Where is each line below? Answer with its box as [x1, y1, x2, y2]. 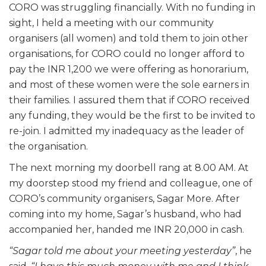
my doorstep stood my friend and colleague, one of [9, 177, 252, 189]
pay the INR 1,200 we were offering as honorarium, [9, 63, 248, 75]
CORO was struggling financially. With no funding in [9, 1, 255, 13]
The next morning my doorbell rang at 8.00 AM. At [9, 161, 249, 173]
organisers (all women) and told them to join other [9, 32, 248, 44]
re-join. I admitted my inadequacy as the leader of [9, 125, 244, 137]
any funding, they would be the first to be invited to [9, 109, 255, 121]
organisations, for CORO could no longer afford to [9, 47, 245, 59]
